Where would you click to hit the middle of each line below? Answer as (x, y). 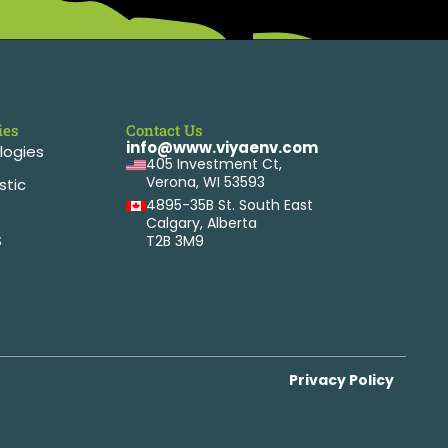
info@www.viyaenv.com (222, 147)
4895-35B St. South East (230, 204)
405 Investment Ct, (214, 163)
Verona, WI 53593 (206, 181)
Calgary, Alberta (202, 222)
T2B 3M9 (175, 240)
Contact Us (165, 129)
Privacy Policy (341, 379)
